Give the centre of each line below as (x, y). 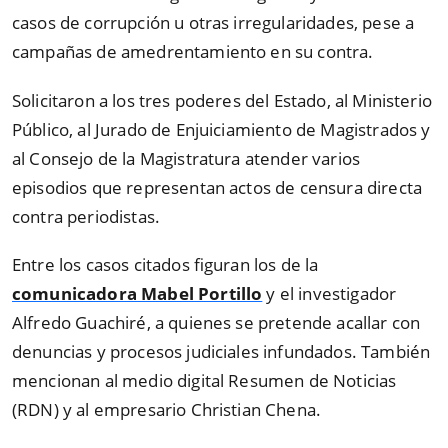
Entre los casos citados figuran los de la (165, 265)
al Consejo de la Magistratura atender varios (186, 158)
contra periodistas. (86, 216)
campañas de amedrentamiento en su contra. (193, 52)
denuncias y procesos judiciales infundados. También (221, 352)
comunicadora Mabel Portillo (137, 294)
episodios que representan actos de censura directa (217, 187)
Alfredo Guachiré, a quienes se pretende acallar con (216, 323)
